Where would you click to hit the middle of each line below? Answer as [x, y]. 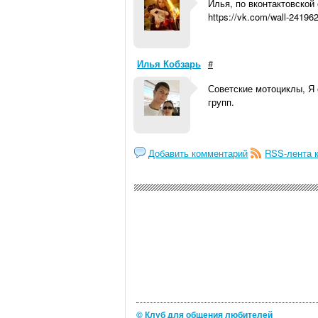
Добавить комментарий [198, 153]
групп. [221, 102]
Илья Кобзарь [169, 64]
